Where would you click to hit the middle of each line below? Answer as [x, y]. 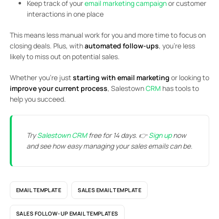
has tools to [180, 88]
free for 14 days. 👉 [118, 135]
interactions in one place [65, 14]
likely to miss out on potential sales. [65, 56]
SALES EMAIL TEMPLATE [109, 190]
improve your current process [59, 88]
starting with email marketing [121, 77]
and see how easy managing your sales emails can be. [109, 146]
